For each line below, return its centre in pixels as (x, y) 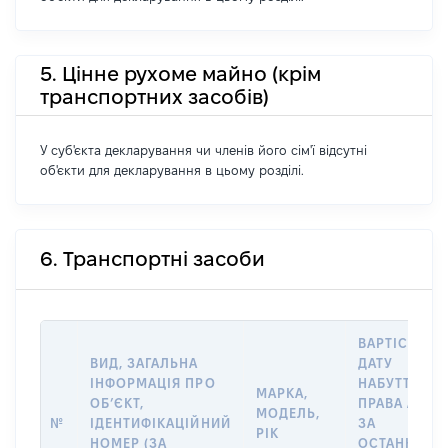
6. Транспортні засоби (152, 259)
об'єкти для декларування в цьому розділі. (172, 170)
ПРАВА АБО (397, 403)
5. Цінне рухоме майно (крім (180, 73)
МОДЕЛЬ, (288, 413)
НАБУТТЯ (389, 383)
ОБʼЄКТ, (117, 403)
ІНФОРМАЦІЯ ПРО (153, 383)
